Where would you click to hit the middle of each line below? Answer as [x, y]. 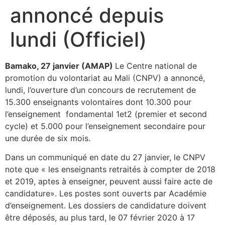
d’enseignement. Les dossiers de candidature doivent [106, 205]
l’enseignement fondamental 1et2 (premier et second [106, 114]
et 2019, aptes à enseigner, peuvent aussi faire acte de [109, 181]
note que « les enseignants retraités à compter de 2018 [110, 169]
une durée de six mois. [48, 138]
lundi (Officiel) [78, 39]
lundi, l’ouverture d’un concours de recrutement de [100, 90]
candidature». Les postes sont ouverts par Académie [106, 193]
